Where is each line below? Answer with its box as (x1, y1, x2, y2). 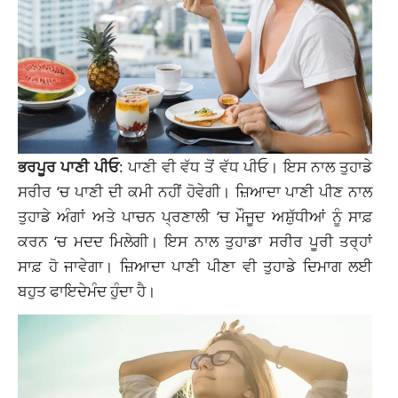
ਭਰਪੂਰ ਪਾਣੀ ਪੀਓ (18, 155, 119, 177)
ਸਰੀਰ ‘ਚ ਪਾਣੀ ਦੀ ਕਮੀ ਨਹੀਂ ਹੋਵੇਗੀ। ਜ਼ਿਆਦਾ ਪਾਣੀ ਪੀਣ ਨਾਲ (18, 179, 373, 202)
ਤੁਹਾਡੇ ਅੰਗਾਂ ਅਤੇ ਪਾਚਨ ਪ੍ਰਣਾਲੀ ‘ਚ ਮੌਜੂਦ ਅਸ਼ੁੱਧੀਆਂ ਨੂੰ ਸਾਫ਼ (18, 204, 373, 227)
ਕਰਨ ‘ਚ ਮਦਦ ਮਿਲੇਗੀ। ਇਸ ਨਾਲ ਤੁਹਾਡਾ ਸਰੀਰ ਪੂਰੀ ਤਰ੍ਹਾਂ (18, 229, 373, 251)
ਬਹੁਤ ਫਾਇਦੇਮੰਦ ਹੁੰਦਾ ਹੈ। (18, 279, 155, 301)
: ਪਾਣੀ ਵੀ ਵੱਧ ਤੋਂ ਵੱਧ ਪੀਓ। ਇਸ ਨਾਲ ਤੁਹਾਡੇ (118, 155, 373, 177)
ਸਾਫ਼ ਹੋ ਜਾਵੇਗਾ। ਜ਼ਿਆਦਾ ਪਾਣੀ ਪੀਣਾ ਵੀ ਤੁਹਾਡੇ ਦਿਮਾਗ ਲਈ (18, 254, 373, 276)
